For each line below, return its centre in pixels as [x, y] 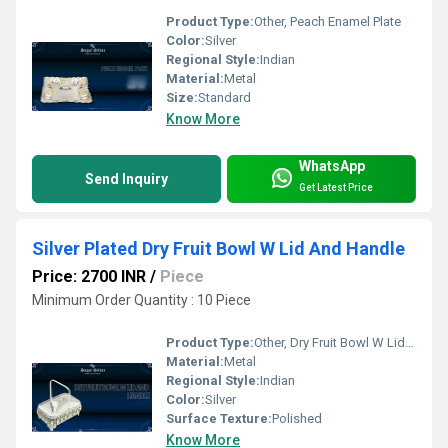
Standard [224, 98]
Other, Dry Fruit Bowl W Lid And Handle [329, 342]
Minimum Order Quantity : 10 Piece [141, 300]
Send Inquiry [126, 179]
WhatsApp [332, 165]
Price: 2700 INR [89, 277]
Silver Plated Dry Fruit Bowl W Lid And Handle [218, 249]
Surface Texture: [219, 418]
